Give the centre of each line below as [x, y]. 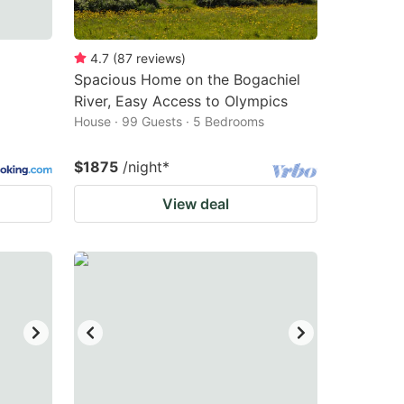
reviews [159, 58]
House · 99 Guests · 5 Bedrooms [169, 121]
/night [142, 167]
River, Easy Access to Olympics [181, 101]
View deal [196, 204]
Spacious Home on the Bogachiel [187, 79]
